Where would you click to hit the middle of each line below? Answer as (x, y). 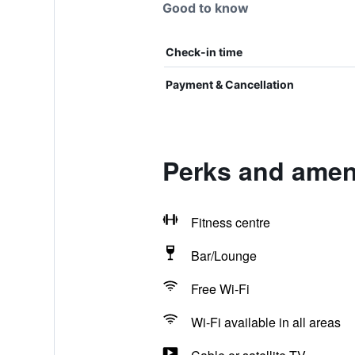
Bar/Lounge (223, 256)
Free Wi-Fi (220, 289)
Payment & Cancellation (229, 84)
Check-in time (204, 52)
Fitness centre (230, 222)
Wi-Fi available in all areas (265, 322)
